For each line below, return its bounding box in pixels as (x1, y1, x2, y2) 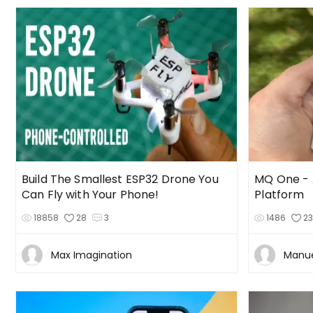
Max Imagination (51, 247, 132, 262)
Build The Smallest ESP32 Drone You (22, 170, 219, 187)
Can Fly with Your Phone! (22, 186, 159, 203)
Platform (254, 186, 305, 203)
